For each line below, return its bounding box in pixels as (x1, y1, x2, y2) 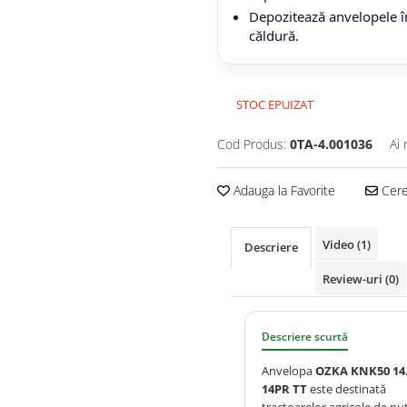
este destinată (307, 381, 386, 398)
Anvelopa (262, 362, 315, 380)
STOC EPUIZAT (233, 96, 313, 114)
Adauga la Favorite (230, 182, 335, 200)
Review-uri (323, 271, 385, 288)
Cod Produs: (217, 135, 286, 154)
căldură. (249, 26, 299, 45)
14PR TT (262, 381, 307, 398)
